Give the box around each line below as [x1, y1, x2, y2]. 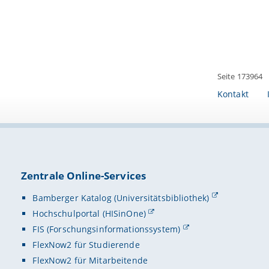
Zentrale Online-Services [20, 169, 147, 183]
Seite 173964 [217, 71, 263, 82]
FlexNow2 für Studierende [32, 239, 140, 251]
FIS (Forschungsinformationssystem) [32, 223, 181, 235]
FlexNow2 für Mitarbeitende [32, 255, 148, 267]
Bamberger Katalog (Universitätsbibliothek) [32, 192, 210, 204]
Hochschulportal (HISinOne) [32, 207, 147, 219]
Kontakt [217, 88, 249, 100]
